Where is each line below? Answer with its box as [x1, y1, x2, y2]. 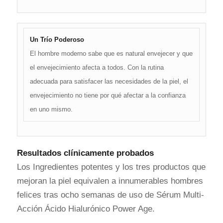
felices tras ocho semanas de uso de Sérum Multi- [16, 190, 204, 200]
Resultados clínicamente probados [16, 148, 154, 158]
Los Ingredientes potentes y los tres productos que [16, 162, 206, 172]
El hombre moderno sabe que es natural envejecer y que [29, 49, 193, 57]
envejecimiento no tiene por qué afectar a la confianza [29, 91, 186, 99]
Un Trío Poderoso [29, 35, 84, 43]
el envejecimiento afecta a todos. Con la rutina [29, 63, 164, 71]
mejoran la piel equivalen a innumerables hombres [16, 176, 203, 186]
